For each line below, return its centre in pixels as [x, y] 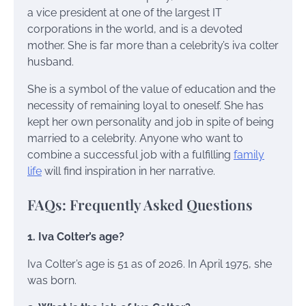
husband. [51, 61]
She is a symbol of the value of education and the [151, 89]
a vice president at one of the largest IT [125, 12]
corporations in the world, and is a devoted [135, 29]
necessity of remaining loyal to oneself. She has [145, 105]
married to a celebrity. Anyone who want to [135, 138]
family [249, 154]
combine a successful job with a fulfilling [130, 154]
